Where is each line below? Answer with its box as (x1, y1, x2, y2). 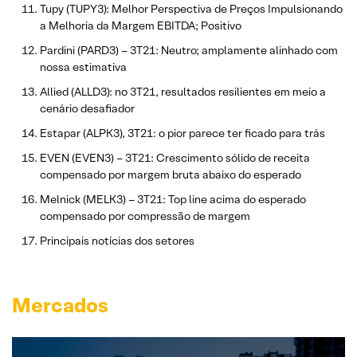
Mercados (12, 292, 108, 319)
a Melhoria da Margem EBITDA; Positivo (40, 18, 241, 33)
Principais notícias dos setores (40, 233, 194, 249)
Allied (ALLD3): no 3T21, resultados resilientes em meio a (40, 84, 326, 100)
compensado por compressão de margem (40, 209, 250, 224)
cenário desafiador (40, 101, 135, 116)
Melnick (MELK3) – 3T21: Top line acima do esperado (40, 192, 306, 207)
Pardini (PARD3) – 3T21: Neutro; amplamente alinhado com (40, 43, 338, 58)
